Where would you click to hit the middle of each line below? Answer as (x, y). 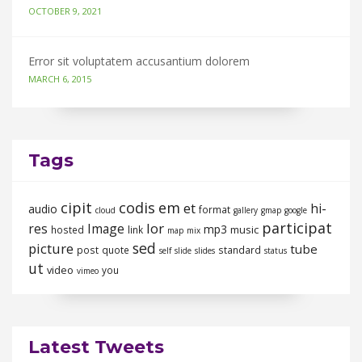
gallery (246, 210)
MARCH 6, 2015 (60, 79)
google (296, 210)
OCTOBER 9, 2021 (65, 11)
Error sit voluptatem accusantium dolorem (139, 61)
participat (297, 228)
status (276, 251)
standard (240, 250)
